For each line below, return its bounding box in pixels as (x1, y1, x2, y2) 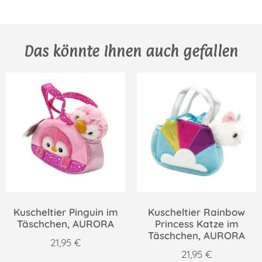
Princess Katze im (154, 218, 239, 230)
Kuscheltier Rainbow (148, 206, 245, 219)
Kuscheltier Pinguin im (13, 206, 118, 219)
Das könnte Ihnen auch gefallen (24, 42, 238, 60)
